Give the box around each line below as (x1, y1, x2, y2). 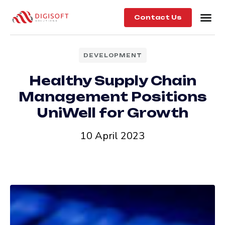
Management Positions (18, 89, 207, 104)
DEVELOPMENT (83, 52, 142, 58)
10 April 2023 (80, 129, 145, 143)
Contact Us (134, 13, 182, 21)
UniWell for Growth (37, 105, 188, 121)
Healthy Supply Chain (29, 73, 196, 88)
